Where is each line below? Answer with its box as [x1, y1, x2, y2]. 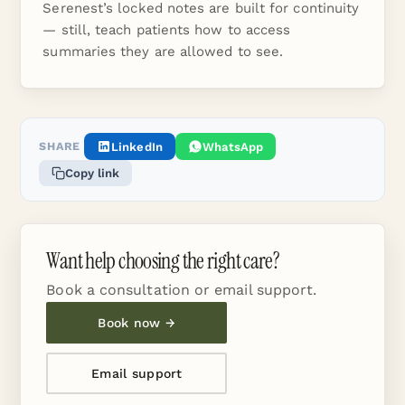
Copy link [65, 166, 120, 180]
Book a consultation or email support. [46, 281, 317, 298]
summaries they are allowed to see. [42, 43, 284, 60]
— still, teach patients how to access [42, 22, 291, 38]
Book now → [98, 316, 176, 330]
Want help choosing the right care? [46, 247, 280, 275]
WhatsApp [202, 139, 264, 154]
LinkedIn [111, 139, 163, 154]
